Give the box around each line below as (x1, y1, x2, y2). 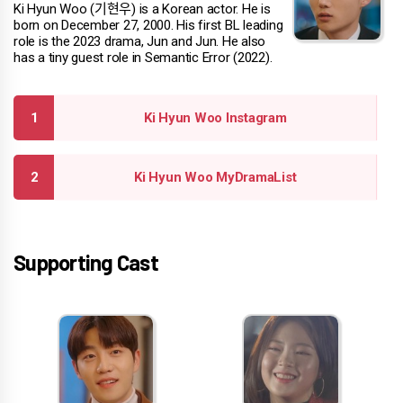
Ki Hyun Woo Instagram (143, 109, 287, 126)
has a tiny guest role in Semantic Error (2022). (13, 49, 273, 66)
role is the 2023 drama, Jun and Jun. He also (13, 32, 265, 49)
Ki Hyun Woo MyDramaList (134, 168, 297, 185)
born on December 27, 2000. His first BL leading (13, 16, 283, 33)
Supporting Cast (13, 248, 158, 275)
